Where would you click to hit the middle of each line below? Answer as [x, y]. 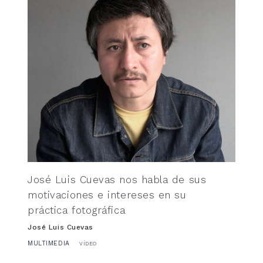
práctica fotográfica [77, 210]
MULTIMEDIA [49, 243]
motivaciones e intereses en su [107, 195]
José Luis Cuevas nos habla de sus [117, 180]
